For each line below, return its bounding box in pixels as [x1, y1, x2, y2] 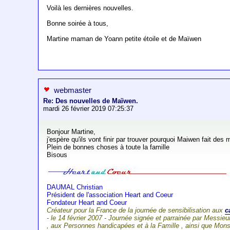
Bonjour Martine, [47, 128, 96, 136]
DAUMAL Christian [47, 183, 103, 191]
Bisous [47, 151, 68, 159]
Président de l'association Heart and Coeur [47, 191, 174, 199]
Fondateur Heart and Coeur [47, 199, 127, 207]
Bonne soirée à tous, [47, 20, 109, 28]
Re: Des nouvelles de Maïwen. [43, 97, 139, 105]
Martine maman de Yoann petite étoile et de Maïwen [47, 35, 202, 43]
